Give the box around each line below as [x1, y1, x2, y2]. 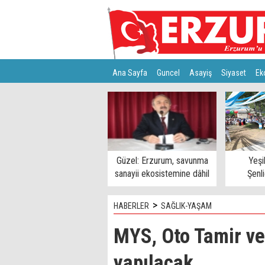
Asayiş [189, 68, 212, 77]
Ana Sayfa [112, 68, 147, 77]
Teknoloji [145, 92, 175, 101]
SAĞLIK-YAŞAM [161, 201, 212, 211]
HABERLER [114, 201, 149, 211]
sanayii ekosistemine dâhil [115, 168, 209, 179]
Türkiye [112, 92, 135, 101]
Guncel [157, 68, 180, 77]
